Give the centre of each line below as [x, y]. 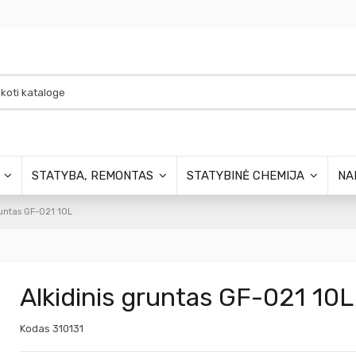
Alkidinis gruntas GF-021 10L [186, 298]
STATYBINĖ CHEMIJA [247, 176]
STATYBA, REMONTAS [94, 176]
